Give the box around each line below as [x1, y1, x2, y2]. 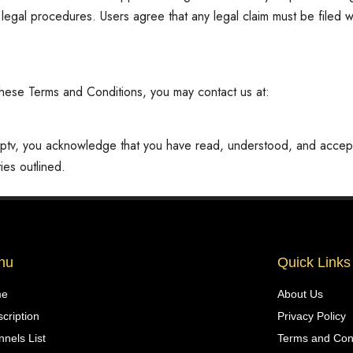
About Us [277, 288, 323, 301]
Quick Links [277, 255, 351, 271]
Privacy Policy [277, 310, 346, 323]
